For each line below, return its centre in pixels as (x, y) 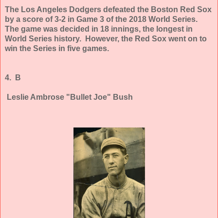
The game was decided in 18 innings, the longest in (99, 29)
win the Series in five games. (57, 48)
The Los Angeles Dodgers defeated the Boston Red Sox (108, 9)
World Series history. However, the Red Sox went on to (106, 38)
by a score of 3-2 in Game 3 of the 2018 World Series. (102, 19)
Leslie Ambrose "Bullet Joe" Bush (70, 97)
